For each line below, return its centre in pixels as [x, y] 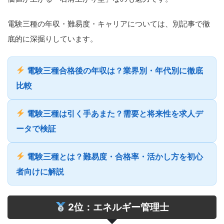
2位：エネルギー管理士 [117, 207]
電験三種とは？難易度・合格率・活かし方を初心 [114, 156]
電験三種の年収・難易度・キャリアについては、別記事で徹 [109, 23]
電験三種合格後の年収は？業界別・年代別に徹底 [114, 70]
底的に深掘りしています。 [52, 38]
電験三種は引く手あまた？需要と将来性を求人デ [114, 113]
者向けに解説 [40, 171]
